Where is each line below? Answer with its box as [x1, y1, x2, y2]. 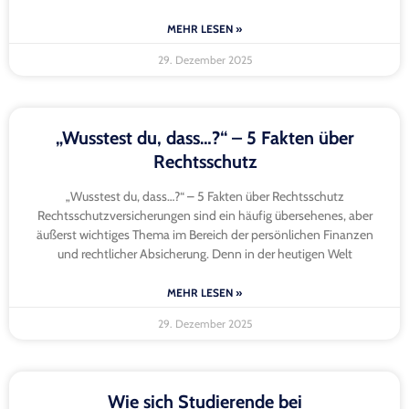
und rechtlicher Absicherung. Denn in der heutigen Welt [57, 246, 352, 263]
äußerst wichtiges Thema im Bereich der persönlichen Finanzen [36, 226, 373, 244]
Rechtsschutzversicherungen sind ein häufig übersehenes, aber [37, 207, 372, 225]
